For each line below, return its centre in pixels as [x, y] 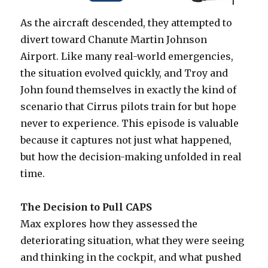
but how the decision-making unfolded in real [131, 156]
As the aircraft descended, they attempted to [127, 22]
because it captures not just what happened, [126, 140]
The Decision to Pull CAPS [86, 207]
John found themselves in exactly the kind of [129, 89]
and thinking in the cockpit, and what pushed [131, 257]
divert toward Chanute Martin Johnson [114, 39]
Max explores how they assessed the [109, 223]
